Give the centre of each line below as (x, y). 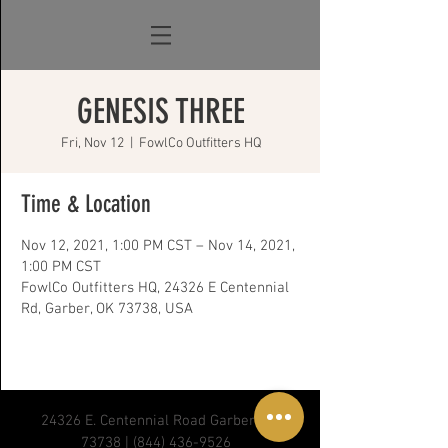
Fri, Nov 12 (92, 143)
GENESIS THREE (161, 111)
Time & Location (86, 204)
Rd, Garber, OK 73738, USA (107, 309)
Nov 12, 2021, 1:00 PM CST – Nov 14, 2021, (158, 246)
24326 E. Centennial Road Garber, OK (160, 421)
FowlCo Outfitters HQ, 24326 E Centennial (155, 288)
